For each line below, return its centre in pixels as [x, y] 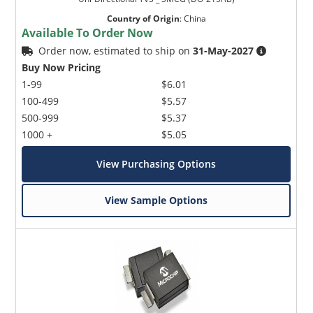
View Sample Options [156, 201]
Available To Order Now [88, 33]
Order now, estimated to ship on [116, 51]
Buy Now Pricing [61, 68]
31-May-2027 [224, 51]
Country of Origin [143, 19]
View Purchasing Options [156, 164]
